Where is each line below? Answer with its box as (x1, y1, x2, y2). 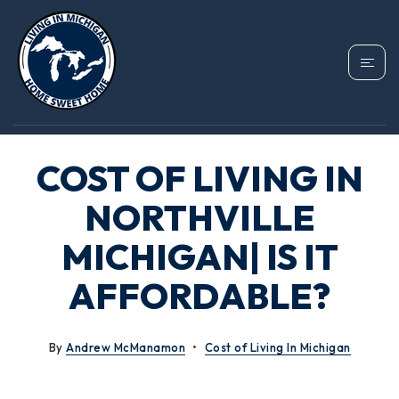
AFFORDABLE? (69, 273, 330, 318)
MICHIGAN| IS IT (61, 234, 338, 279)
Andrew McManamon (66, 340, 185, 354)
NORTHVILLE (84, 195, 315, 240)
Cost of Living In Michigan (204, 340, 351, 354)
